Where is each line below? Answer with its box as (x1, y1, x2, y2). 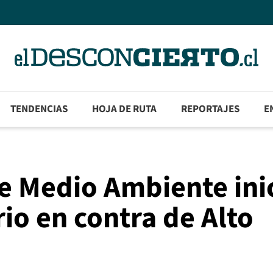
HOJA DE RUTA (92, 102, 157, 117)
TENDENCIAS (10, 102, 68, 117)
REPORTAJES (181, 102, 240, 117)
